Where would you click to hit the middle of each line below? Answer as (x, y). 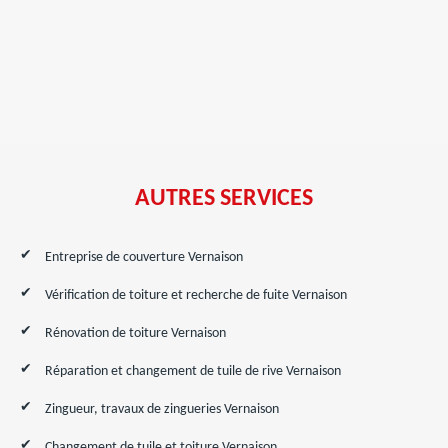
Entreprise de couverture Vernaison (144, 257)
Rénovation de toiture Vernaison (135, 333)
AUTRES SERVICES (224, 199)
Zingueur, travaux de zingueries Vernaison (162, 409)
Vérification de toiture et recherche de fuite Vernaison (196, 295)
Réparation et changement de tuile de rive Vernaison (193, 371)
